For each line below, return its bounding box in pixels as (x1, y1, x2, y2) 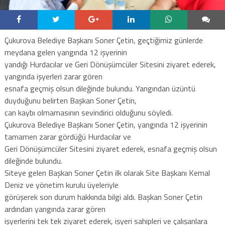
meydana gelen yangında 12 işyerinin (4, 46, 127, 58)
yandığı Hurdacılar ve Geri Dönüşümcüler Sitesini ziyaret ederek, (4, 58, 216, 70)
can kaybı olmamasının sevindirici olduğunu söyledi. (4, 106, 173, 119)
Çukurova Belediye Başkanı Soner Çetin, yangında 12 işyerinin (4, 118, 207, 131)
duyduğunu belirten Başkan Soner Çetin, (4, 94, 137, 106)
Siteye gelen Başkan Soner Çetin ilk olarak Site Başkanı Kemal (4, 166, 210, 179)
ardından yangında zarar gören (4, 202, 105, 215)
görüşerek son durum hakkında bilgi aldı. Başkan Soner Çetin (4, 190, 202, 203)
